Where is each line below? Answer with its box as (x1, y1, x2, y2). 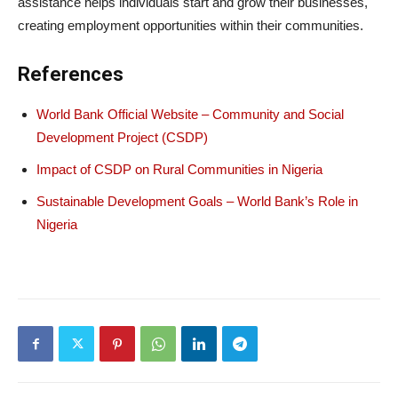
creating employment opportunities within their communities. (18, 18, 363, 34)
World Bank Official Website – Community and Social (36, 107, 344, 123)
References (18, 63, 123, 86)
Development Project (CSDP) (36, 130, 208, 146)
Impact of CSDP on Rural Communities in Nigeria (36, 162, 322, 178)
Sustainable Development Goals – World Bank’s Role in (36, 194, 358, 210)
